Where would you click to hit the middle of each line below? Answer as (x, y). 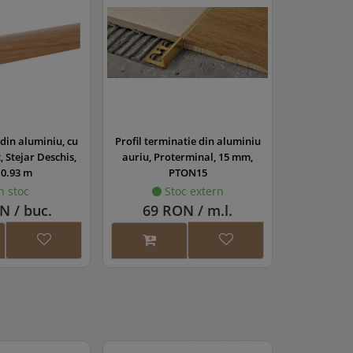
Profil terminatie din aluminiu (188, 141)
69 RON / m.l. (188, 210)
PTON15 (188, 172)
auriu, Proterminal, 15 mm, (188, 156)
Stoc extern (192, 191)
